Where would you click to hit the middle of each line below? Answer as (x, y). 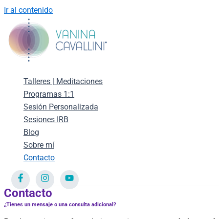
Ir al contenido (28, 10)
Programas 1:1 (49, 94)
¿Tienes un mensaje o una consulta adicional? (60, 205)
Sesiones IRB (46, 120)
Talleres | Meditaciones (63, 81)
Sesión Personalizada (61, 107)
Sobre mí (39, 145)
